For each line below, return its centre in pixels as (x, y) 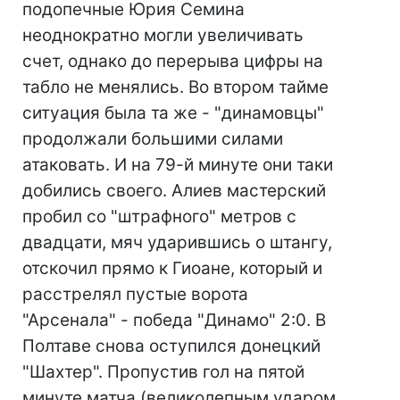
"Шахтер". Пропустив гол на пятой (163, 372)
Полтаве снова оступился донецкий (171, 346)
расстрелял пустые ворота (135, 294)
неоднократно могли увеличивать (163, 35)
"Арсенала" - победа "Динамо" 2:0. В (174, 320)
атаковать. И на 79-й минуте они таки (178, 165)
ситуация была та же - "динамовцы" (173, 113)
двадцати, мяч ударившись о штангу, (177, 242)
